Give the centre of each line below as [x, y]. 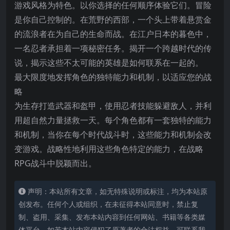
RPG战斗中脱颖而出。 [55, 163]
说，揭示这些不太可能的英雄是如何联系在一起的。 [109, 62]
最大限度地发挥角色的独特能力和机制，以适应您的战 [113, 77]
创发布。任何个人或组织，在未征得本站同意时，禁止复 [108, 204]
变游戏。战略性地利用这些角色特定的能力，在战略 [109, 149]
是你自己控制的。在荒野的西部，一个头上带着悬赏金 [113, 19]
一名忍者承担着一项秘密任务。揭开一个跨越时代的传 [113, 48]
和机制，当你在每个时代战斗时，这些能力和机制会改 [113, 134]
